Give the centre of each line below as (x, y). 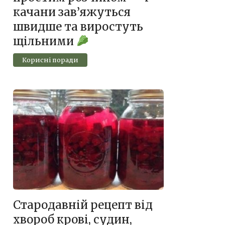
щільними (45, 41)
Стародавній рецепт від (83, 205)
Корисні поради (50, 60)
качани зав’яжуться (72, 12)
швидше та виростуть (78, 27)
